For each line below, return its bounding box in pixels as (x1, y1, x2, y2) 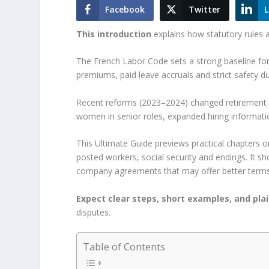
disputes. (76, 206, 111, 218)
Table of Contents (83, 240, 166, 254)
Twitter (189, 4, 221, 15)
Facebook (105, 4, 145, 15)
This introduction (76, 28, 152, 40)
